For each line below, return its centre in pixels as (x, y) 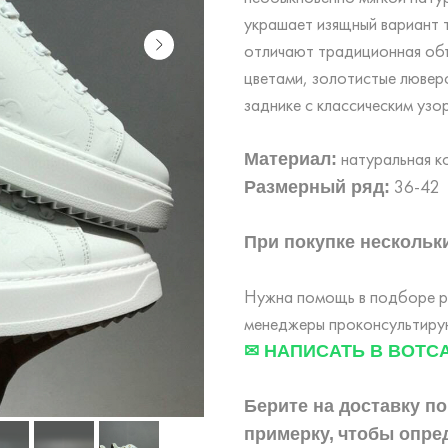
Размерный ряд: (317, 186)
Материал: (290, 158)
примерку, (289, 433)
